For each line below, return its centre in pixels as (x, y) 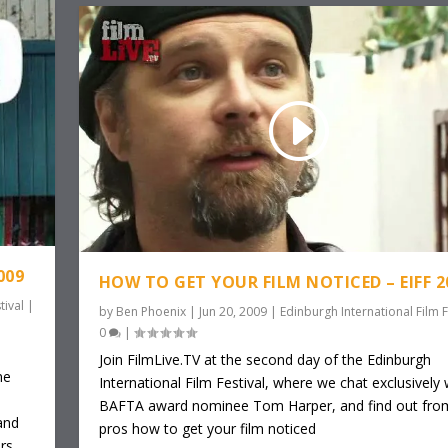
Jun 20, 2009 (232, 311)
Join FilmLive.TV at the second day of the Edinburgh (264, 359)
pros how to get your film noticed (207, 428)
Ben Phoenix (150, 311)
